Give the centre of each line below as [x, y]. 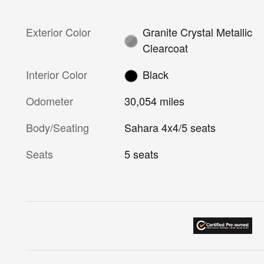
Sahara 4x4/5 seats [189, 128]
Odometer [49, 101]
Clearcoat [165, 47]
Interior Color [57, 74]
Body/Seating [57, 128]
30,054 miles [155, 101]
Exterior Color [58, 32]
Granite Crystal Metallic [197, 32]
